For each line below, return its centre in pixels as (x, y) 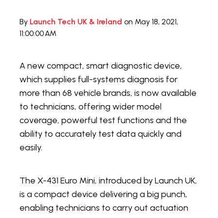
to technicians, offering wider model (91, 107)
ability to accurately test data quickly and (100, 134)
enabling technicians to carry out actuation (104, 208)
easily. (31, 148)
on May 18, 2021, (150, 22)
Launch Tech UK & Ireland (76, 22)
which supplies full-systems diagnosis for (99, 80)
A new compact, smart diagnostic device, (101, 66)
